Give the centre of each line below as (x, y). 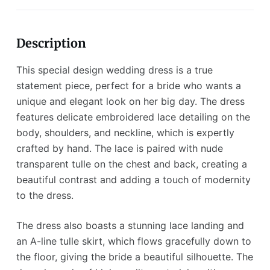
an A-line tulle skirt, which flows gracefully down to (133, 241)
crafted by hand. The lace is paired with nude (119, 149)
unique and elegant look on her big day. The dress (130, 102)
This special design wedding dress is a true (114, 70)
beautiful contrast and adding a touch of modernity (133, 180)
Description (51, 43)
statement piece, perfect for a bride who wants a (128, 86)
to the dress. (45, 196)
